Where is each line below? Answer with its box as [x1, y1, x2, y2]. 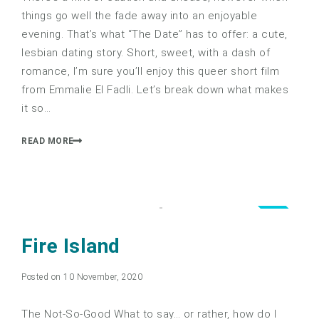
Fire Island [21, 234, 120, 258]
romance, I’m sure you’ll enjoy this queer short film [21, 64, 279, 78]
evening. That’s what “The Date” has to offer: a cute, [21, 27, 288, 41]
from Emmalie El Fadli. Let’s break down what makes [21, 83, 288, 96]
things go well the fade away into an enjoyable [21, 9, 257, 22]
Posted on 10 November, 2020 [21, 272, 143, 283]
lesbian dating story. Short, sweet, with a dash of [21, 46, 270, 59]
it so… [21, 101, 51, 115]
